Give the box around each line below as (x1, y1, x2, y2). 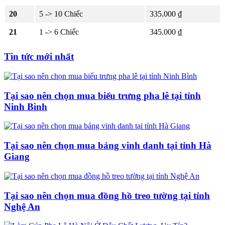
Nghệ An (4, 201, 40, 212)
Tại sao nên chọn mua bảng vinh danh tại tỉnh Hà (4, 140, 211, 151)
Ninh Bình (4, 101, 47, 112)
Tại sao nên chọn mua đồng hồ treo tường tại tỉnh (4, 190, 210, 201)
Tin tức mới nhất (4, 51, 74, 62)
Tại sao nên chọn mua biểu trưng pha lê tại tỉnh (4, 90, 201, 101)
